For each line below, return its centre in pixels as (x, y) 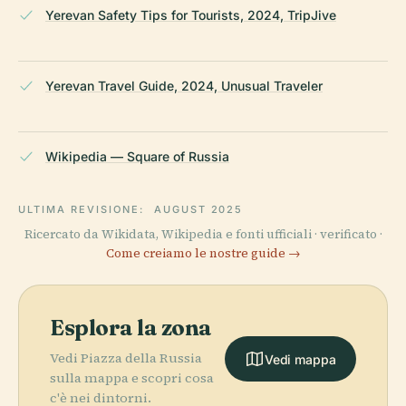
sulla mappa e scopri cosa (132, 377)
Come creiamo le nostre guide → (203, 253)
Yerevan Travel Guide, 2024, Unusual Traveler (184, 85)
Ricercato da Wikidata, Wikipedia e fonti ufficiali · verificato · (203, 234)
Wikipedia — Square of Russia (137, 156)
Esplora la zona (131, 327)
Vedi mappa (300, 359)
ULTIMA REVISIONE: (83, 209)
